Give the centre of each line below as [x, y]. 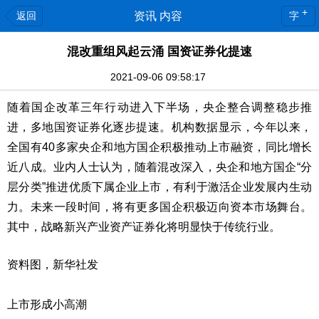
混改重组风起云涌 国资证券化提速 [159, 52]
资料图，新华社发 [53, 265]
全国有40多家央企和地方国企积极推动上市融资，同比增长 [159, 147]
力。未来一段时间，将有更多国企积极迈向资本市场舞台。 [159, 207]
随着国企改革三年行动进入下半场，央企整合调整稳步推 [159, 107]
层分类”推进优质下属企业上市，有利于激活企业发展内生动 [159, 187]
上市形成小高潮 [47, 304]
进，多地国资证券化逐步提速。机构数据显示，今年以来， [159, 127]
